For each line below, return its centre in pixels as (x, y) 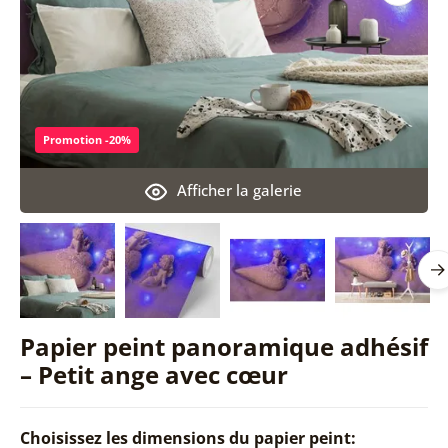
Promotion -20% (86, 139)
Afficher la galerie (240, 189)
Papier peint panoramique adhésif (223, 346)
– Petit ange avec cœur (153, 374)
